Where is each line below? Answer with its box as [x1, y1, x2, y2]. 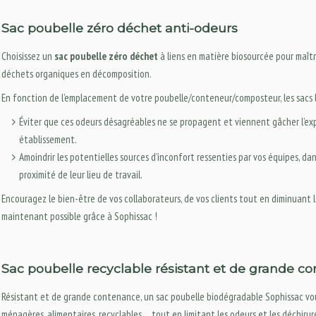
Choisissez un [1, 49, 54, 63]
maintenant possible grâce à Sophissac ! [1, 209, 157, 223]
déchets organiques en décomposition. [1, 66, 152, 80]
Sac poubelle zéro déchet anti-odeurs [1, 20, 238, 35]
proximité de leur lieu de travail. [19, 167, 142, 181]
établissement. [19, 132, 77, 146]
